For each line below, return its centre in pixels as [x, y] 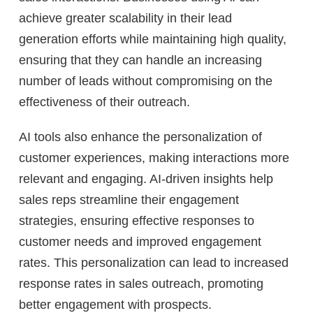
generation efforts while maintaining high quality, [153, 39]
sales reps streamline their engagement [129, 199]
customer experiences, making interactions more [154, 158]
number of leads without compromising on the [146, 81]
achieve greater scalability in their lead [125, 18]
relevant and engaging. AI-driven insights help [146, 179]
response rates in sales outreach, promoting [141, 283]
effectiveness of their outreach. [104, 102]
